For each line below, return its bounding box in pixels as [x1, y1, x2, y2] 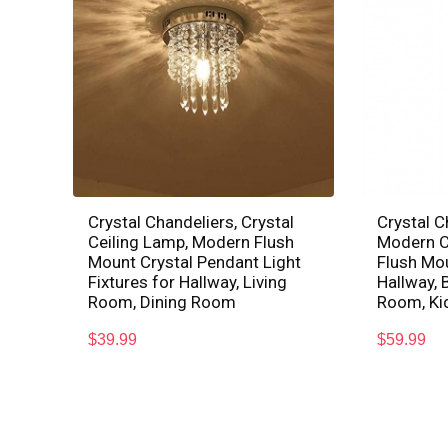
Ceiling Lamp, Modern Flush [88, 231, 295, 252]
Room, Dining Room [88, 291, 237, 312]
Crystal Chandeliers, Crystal [88, 211, 295, 232]
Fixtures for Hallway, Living [88, 271, 288, 292]
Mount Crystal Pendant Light [88, 251, 302, 272]
